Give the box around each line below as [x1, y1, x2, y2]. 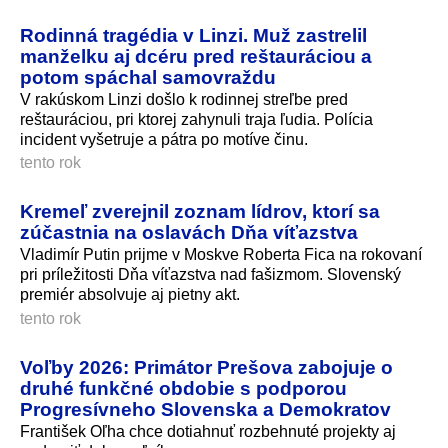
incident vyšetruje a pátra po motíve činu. [20, 130, 308, 148]
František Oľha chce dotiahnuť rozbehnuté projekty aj [20, 423, 396, 441]
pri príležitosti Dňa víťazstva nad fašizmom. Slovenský [20, 266, 401, 284]
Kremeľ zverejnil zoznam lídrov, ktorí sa [20, 200, 380, 223]
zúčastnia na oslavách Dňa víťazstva [20, 221, 358, 244]
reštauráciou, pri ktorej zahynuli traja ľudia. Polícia [20, 110, 373, 128]
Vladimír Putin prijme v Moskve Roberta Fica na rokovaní [20, 246, 422, 264]
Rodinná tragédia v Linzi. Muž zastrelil [20, 23, 367, 46]
